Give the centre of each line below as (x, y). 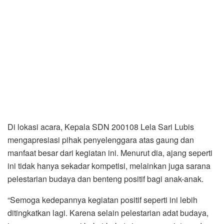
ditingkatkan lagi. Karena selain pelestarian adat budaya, (108, 213)
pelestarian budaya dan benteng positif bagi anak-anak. (105, 179)
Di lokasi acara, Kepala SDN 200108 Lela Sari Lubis (101, 127)
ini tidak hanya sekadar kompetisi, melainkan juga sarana (109, 166)
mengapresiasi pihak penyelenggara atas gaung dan (101, 140)
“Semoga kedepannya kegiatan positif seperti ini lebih (102, 200)
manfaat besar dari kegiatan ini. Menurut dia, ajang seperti (110, 153)
